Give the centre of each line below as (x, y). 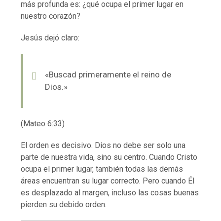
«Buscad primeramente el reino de (108, 74)
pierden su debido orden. (64, 204)
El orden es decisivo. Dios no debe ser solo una (103, 145)
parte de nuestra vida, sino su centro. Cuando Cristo (109, 157)
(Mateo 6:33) (43, 123)
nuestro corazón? (51, 16)
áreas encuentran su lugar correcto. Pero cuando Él (108, 181)
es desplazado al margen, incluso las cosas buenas (110, 192)
